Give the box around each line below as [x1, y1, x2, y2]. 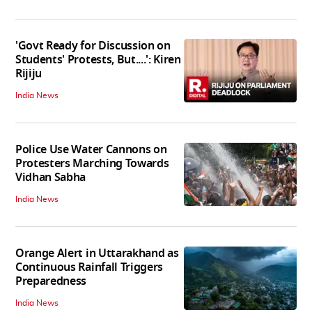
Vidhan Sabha [15, 169, 86, 187]
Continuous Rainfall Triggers [15, 259, 164, 276]
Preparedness [15, 273, 87, 290]
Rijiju [15, 65, 42, 83]
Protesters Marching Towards [15, 155, 169, 173]
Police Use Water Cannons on [15, 141, 167, 159]
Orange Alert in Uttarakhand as [15, 245, 179, 263]
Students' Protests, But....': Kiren [15, 52, 181, 69]
